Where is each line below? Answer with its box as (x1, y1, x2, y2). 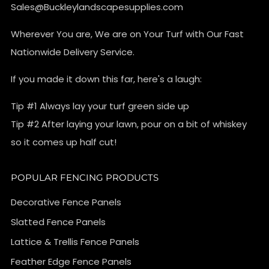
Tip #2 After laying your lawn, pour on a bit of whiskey (11, 118, 247, 131)
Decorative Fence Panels (11, 196, 121, 209)
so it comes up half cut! (11, 136, 116, 149)
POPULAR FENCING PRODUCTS (11, 172, 159, 184)
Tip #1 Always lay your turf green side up (11, 100, 189, 113)
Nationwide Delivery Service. (11, 46, 134, 59)
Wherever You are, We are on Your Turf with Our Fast (11, 28, 244, 41)
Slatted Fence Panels (11, 216, 106, 229)
